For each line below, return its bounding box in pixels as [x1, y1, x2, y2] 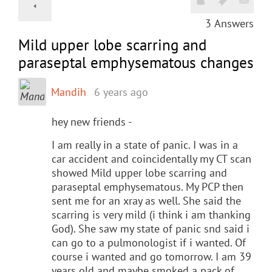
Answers [214, 16, 254, 30]
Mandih [51, 84, 86, 99]
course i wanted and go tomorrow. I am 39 [52, 249, 251, 263]
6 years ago [94, 84, 148, 99]
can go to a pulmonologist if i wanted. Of [52, 235, 246, 250]
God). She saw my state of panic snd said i [52, 221, 250, 236]
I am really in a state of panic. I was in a [52, 137, 238, 152]
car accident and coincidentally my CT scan [52, 151, 251, 166]
